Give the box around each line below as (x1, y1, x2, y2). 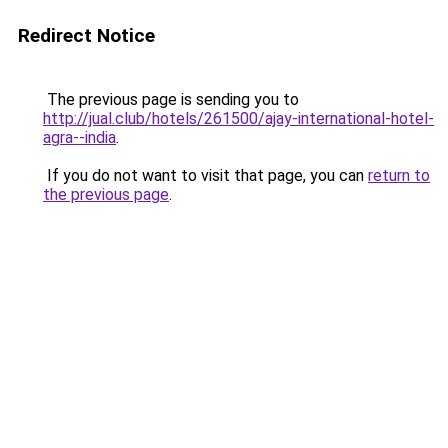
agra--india (43, 128, 116, 147)
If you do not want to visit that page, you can (43, 166, 368, 185)
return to (368, 166, 430, 185)
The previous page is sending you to (43, 90, 299, 109)
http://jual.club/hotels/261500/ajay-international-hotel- (43, 109, 434, 128)
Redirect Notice (18, 24, 155, 47)
